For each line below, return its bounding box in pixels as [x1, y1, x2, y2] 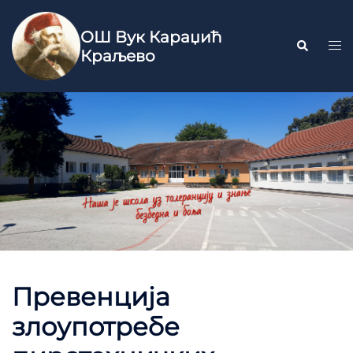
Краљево [80, 46, 156, 65]
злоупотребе [12, 311, 180, 343]
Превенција [12, 281, 170, 313]
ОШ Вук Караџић [80, 27, 222, 46]
